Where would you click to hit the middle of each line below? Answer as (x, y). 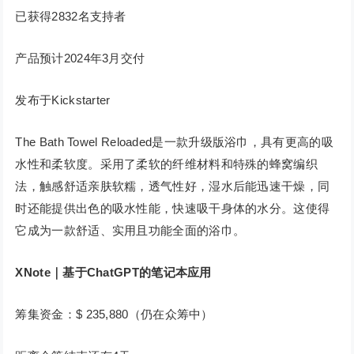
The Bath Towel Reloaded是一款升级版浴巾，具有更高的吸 (174, 142)
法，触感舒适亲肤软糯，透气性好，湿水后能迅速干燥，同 (173, 186)
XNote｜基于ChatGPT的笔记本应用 (113, 273)
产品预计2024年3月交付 (80, 58)
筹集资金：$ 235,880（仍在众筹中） (114, 314)
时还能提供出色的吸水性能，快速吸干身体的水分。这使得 (173, 209)
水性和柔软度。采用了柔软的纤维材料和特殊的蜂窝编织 (166, 164)
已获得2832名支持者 (71, 17)
